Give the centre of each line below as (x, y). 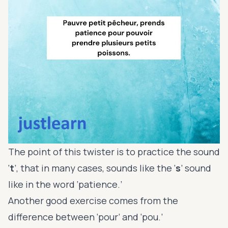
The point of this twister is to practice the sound (114, 151)
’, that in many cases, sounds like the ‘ (95, 168)
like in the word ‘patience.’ (66, 184)
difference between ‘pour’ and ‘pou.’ (87, 217)
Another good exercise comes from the (93, 200)
